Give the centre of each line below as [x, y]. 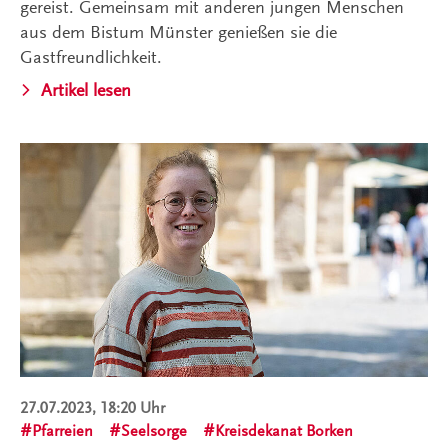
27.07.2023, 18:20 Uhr [92, 408]
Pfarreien [62, 431]
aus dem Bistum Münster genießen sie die [178, 32]
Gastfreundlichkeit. [91, 57]
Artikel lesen [86, 90]
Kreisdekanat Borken [284, 431]
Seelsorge [154, 431]
